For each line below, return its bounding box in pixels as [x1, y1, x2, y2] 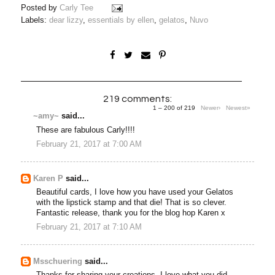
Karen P [33, 174, 64, 183]
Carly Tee [60, 3, 94, 12]
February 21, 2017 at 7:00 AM [36, 139, 142, 149]
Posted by [21, 3, 60, 12]
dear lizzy [49, 15, 83, 25]
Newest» [225, 104, 250, 111]
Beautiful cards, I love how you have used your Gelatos [36, 187, 234, 196]
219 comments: [103, 93, 172, 104]
